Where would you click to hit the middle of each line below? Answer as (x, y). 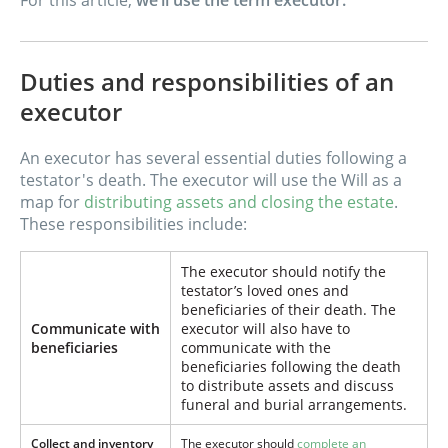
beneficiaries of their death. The (288, 310)
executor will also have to (265, 329)
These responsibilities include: (133, 224)
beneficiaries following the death (291, 367)
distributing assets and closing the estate (239, 202)
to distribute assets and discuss (287, 386)
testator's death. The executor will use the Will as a (211, 180)
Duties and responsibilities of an (207, 82)
